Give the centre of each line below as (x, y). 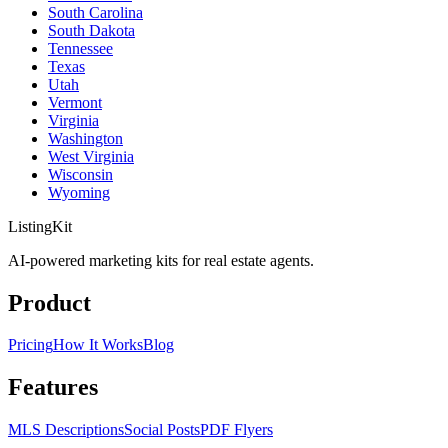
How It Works (98, 345)
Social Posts (162, 430)
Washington (85, 138)
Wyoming (79, 192)
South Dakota (91, 30)
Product (49, 302)
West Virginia (91, 156)
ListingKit (40, 226)
